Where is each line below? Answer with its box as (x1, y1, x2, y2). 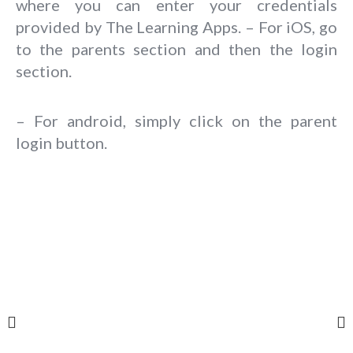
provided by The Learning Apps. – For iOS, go (16, 17, 337, 36)
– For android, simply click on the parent (16, 110, 337, 130)
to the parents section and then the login (16, 39, 337, 58)
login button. (16, 132, 107, 152)
